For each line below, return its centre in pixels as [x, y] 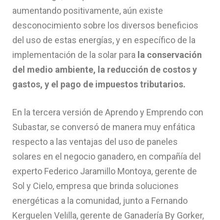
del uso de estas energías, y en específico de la [104, 40]
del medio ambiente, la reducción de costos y [105, 70]
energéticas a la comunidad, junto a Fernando [100, 201]
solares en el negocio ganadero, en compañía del [107, 157]
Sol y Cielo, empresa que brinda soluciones [96, 186]
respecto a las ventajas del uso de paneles [95, 142]
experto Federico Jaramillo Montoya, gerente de [105, 171]
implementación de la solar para [75, 55]
